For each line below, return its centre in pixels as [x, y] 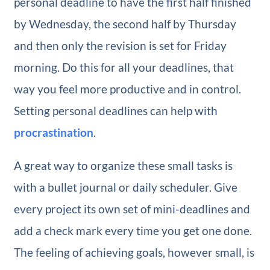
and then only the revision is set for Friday [120, 45]
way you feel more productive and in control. [127, 89]
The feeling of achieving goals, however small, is [134, 252]
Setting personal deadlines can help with [115, 110]
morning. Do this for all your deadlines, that [124, 67]
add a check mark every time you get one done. [133, 230]
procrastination [53, 132]
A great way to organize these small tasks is [123, 165]
